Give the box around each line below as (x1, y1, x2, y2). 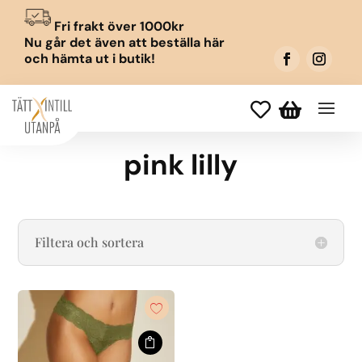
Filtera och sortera (35, 234, 145, 250)
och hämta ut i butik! (23, 50, 155, 67)
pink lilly (124, 146, 238, 183)
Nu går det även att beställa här (23, 34, 225, 51)
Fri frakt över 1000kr (50, 18, 184, 35)
